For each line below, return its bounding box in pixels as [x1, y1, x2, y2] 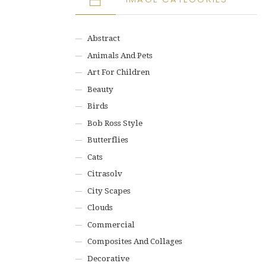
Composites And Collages [87, 237, 183, 246]
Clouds [87, 203, 113, 212]
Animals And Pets [87, 50, 153, 60]
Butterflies [87, 135, 129, 144]
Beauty [87, 84, 114, 94]
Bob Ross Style [87, 118, 143, 128]
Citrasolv [87, 169, 123, 178]
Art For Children [87, 68, 150, 77]
